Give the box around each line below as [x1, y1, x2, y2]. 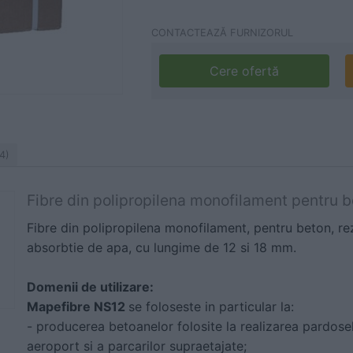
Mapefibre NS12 [27, 299, 128, 314]
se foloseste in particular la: [128, 299, 294, 314]
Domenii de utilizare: [27, 279, 154, 295]
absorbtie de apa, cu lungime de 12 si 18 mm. [27, 240, 296, 255]
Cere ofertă [210, 63, 279, 79]
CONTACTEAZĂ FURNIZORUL [151, 27, 293, 39]
